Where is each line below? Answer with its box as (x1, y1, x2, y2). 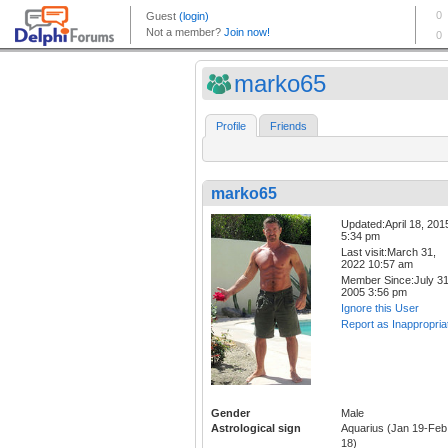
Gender (211, 406, 250, 419)
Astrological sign (211, 421, 301, 434)
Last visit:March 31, (341, 246, 436, 259)
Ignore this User (341, 302, 419, 315)
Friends (270, 120, 307, 133)
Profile (216, 120, 246, 133)
